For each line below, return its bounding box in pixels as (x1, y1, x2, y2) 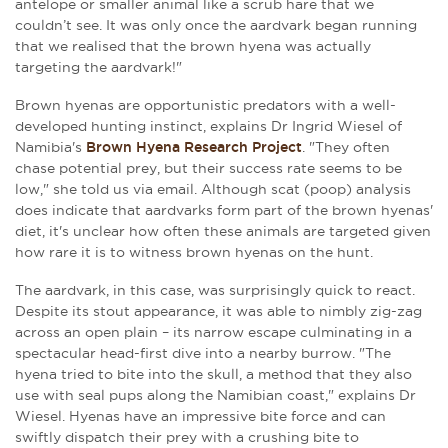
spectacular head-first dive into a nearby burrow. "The (15, 345, 391, 362)
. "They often (302, 139, 390, 156)
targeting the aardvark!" (15, 59, 182, 76)
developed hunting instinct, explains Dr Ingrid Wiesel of (15, 118, 402, 135)
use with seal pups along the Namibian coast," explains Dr (15, 387, 416, 404)
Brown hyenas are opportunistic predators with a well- (15, 97, 396, 114)
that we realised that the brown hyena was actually (15, 38, 371, 55)
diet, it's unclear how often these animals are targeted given (15, 223, 431, 240)
